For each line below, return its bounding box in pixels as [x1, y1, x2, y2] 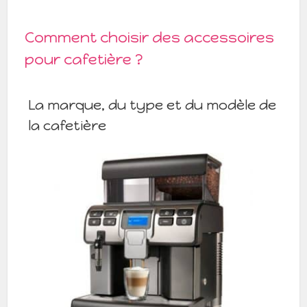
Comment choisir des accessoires [25, 27, 275, 47]
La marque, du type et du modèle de [28, 96, 277, 113]
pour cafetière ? [25, 49, 144, 69]
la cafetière [28, 116, 107, 134]
